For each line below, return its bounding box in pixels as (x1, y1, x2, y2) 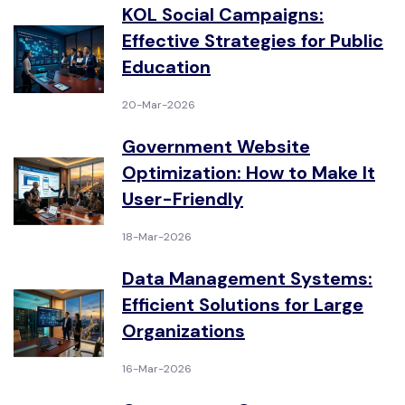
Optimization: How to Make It (122, 161, 375, 184)
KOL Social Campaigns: (122, 3, 324, 26)
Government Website (122, 135, 310, 158)
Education (122, 55, 211, 79)
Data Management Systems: (122, 267, 372, 290)
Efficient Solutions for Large (122, 293, 363, 316)
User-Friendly (122, 187, 243, 211)
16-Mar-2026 (122, 362, 192, 376)
